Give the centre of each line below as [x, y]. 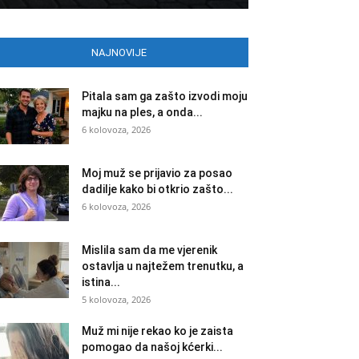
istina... [101, 282]
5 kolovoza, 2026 [116, 299]
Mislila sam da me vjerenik [149, 250]
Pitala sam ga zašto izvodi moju [165, 96]
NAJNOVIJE [119, 52]
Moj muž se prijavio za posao [157, 173]
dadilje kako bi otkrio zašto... [157, 189]
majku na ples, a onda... [142, 112]
